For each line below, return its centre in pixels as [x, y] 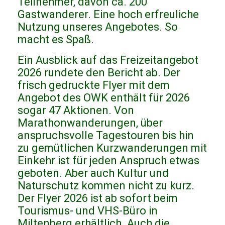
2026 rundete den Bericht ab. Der [99, 73]
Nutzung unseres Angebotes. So [98, 27]
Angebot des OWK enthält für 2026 [104, 98]
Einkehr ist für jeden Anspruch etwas [108, 161]
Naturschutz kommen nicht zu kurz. [106, 186]
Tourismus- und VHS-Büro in [88, 211]
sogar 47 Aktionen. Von [76, 110]
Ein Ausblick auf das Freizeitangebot [108, 60]
